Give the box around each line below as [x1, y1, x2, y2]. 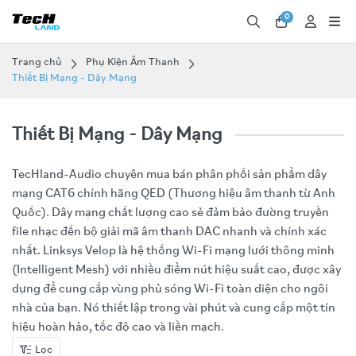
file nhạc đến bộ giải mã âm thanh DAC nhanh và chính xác [12, 226, 327, 238]
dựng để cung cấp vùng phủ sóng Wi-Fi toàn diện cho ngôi [12, 283, 328, 296]
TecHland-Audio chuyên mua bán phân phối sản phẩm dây [12, 168, 327, 181]
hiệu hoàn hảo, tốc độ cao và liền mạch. [12, 321, 224, 334]
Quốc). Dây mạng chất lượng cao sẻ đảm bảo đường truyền [12, 207, 329, 219]
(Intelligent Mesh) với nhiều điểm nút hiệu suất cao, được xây [12, 264, 341, 277]
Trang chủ [12, 56, 62, 68]
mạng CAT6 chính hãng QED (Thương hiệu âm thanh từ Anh [12, 188, 335, 200]
